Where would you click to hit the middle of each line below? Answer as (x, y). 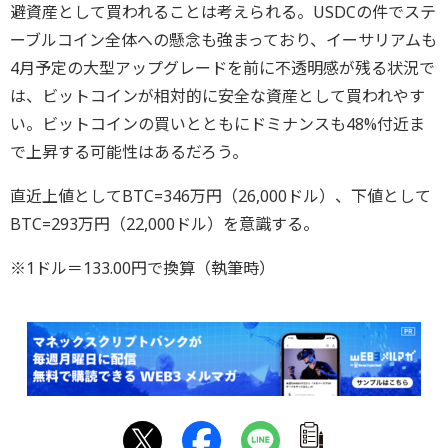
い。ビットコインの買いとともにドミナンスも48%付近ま (217, 123)
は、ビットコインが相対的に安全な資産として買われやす (217, 95)
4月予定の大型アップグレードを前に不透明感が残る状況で (222, 67)
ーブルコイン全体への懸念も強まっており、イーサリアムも (223, 39)
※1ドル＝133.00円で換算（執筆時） (142, 267)
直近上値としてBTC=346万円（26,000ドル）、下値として (220, 195)
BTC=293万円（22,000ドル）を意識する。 (164, 223)
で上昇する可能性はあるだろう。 (129, 151)
